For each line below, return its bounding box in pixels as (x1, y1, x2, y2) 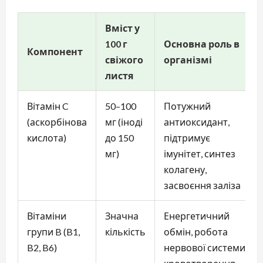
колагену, (164, 163, 207, 175)
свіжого (105, 53, 143, 65)
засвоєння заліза (164, 179, 241, 191)
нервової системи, (164, 241, 247, 253)
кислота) (27, 131, 66, 143)
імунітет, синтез (164, 147, 235, 159)
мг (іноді (105, 116, 143, 127)
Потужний (164, 100, 211, 112)
